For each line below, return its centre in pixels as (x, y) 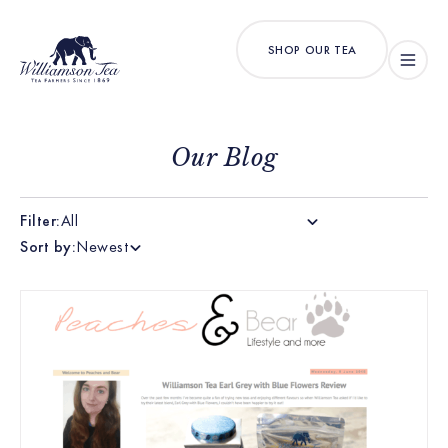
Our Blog (224, 157)
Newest (102, 246)
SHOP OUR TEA (312, 49)
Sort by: (48, 246)
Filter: (40, 220)
